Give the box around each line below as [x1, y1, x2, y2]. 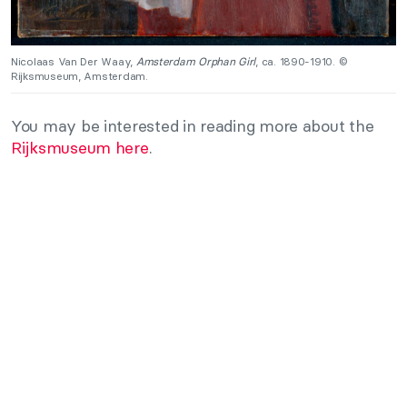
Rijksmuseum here [11, 136, 149, 158]
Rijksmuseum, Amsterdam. [11, 68, 148, 83]
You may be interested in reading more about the [11, 114, 374, 136]
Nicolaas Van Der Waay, [11, 54, 136, 68]
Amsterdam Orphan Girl [135, 54, 256, 68]
